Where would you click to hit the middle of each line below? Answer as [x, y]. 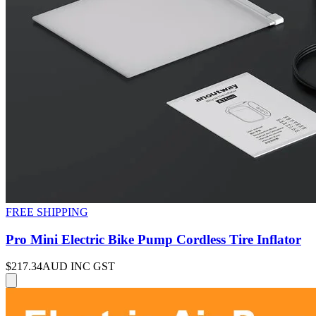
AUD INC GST [79, 267]
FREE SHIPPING [47, 212]
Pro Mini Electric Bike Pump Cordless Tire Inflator [153, 239]
